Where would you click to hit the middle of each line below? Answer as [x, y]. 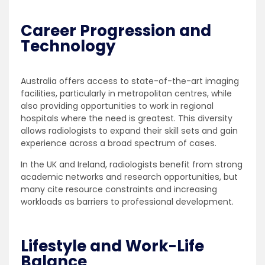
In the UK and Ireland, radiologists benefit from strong [132, 164]
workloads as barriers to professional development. [127, 202]
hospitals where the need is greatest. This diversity [127, 118]
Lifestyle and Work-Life [112, 246]
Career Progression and [116, 31]
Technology [68, 46]
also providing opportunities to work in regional [117, 106]
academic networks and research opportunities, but [129, 177]
